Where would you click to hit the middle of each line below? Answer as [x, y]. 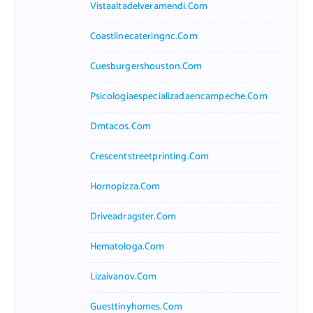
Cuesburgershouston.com [146, 66]
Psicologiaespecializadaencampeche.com [179, 96]
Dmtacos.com [121, 126]
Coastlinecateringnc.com [144, 36]
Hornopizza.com [125, 187]
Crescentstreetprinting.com [150, 156]
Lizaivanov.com [123, 277]
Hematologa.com [127, 247]
